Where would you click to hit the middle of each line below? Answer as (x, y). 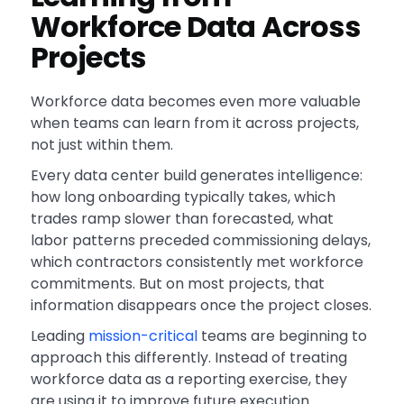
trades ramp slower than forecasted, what (182, 219)
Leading (59, 336)
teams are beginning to (282, 336)
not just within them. (101, 145)
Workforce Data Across (195, 27)
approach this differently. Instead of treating (188, 358)
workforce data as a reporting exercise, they (188, 380)
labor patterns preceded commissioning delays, (200, 241)
